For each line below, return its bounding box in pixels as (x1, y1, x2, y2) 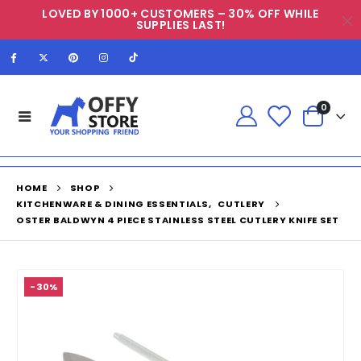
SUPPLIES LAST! (135, 17, 226, 33)
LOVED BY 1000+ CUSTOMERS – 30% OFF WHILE (42, 6, 319, 22)
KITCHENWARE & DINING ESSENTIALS (16, 197, 210, 211)
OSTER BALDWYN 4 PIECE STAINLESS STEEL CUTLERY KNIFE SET (16, 214, 339, 227)
